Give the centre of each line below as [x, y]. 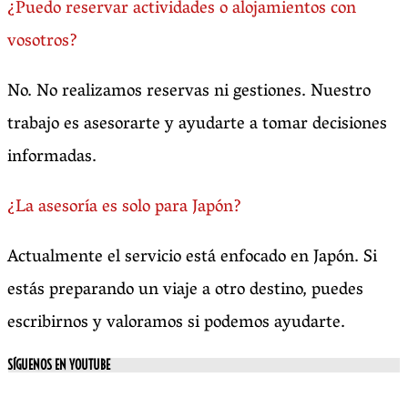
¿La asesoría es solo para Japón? [124, 208]
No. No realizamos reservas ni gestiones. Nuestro [189, 92]
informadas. [52, 158]
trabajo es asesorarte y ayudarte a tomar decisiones [197, 125]
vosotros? [42, 42]
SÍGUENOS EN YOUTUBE [59, 366]
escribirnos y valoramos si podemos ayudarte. [176, 324]
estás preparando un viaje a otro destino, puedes [185, 291]
